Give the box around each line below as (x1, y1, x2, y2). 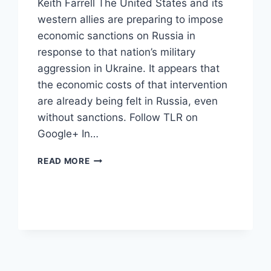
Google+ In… (38, 127, 99, 140)
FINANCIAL (89, 165, 138, 175)
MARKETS (89, 178, 132, 188)
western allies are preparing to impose (38, 13, 224, 25)
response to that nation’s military (38, 45, 196, 58)
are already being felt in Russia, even (38, 94, 218, 107)
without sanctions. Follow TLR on (38, 111, 198, 123)
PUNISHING (89, 203, 139, 214)
